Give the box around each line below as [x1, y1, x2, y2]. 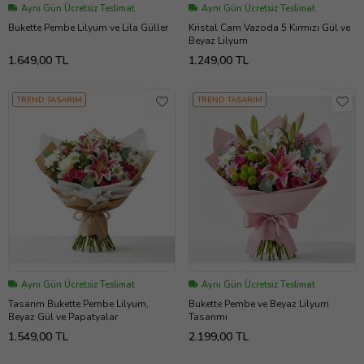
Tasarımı [188, 310, 227, 323]
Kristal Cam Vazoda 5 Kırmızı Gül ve [188, 20, 350, 34]
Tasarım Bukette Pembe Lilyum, [8, 297, 149, 310]
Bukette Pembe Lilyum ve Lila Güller [8, 20, 168, 34]
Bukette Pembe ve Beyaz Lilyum [188, 297, 329, 310]
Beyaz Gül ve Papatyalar [8, 310, 118, 323]
